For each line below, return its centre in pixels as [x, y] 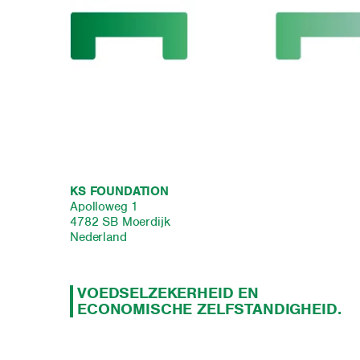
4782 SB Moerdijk [122, 221]
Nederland [98, 237]
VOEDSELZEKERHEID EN [168, 292]
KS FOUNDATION [119, 191]
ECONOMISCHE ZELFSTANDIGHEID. [209, 309]
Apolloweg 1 [104, 206]
